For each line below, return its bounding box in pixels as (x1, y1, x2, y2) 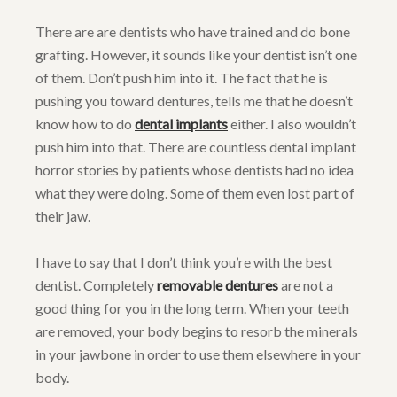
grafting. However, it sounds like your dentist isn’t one (35, 46, 357, 64)
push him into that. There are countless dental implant (35, 138, 356, 156)
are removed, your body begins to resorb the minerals (35, 323, 358, 340)
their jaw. (35, 207, 90, 225)
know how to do (35, 115, 135, 133)
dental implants (135, 115, 228, 133)
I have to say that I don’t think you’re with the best (35, 253, 332, 271)
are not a (278, 276, 333, 294)
